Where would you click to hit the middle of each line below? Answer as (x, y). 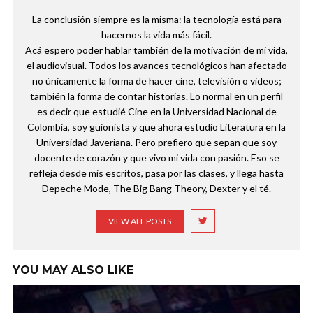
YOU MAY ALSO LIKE (73, 270)
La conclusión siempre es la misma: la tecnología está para (156, 19)
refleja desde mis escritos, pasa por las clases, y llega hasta (156, 173)
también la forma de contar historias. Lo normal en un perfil (156, 96)
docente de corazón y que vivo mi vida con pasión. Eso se (156, 157)
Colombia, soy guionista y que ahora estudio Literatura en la (156, 126)
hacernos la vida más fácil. (156, 34)
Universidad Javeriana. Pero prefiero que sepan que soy (156, 142)
